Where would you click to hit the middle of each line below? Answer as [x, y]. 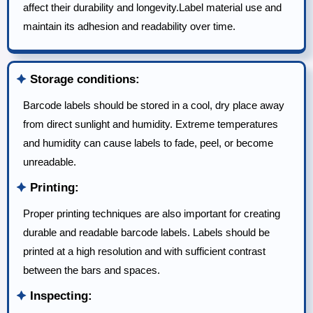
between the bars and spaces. [92, 270]
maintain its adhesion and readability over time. [129, 27]
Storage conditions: [83, 80]
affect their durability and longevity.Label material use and [152, 8]
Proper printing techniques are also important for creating [152, 214]
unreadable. [50, 162]
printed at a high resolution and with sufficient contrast [144, 252]
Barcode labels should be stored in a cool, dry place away [154, 105]
